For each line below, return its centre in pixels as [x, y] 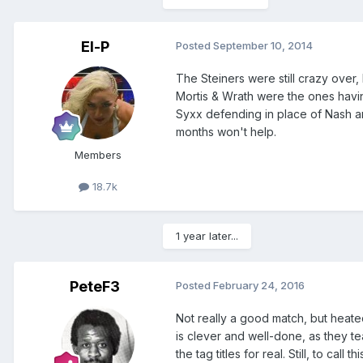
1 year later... [207, 236]
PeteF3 [95, 287]
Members [98, 155]
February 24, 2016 [259, 286]
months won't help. [226, 132]
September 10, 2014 [263, 46]
